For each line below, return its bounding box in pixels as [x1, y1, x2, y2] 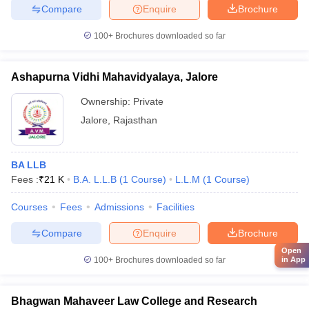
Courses [11, 201, 48, 212]
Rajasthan [113, 114, 157, 126]
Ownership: [81, 96, 133, 107]
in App [281, 255, 306, 263]
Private [133, 96, 163, 107]
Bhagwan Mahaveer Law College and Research [11, 295, 257, 307]
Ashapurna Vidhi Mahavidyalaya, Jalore [11, 71, 218, 83]
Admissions [94, 201, 144, 212]
